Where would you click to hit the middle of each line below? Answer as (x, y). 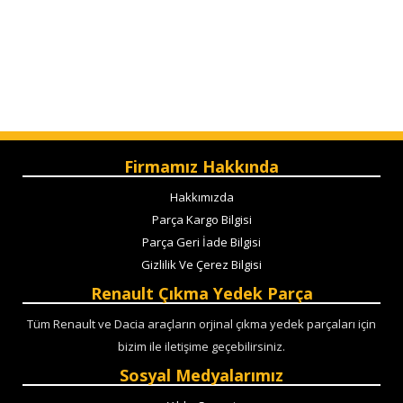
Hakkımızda (201, 197)
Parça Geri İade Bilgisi (201, 242)
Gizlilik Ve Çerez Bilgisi (201, 264)
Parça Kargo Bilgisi (201, 219)
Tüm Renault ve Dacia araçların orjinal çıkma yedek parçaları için (201, 323)
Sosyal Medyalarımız (201, 375)
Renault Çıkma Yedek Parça (201, 293)
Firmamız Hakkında (201, 166)
